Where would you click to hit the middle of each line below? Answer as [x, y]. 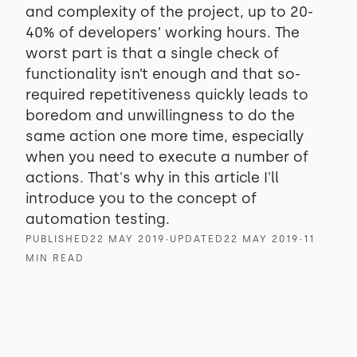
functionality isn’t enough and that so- [163, 74]
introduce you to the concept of [141, 198]
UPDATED [197, 239]
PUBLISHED [58, 239]
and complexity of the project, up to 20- [169, 12]
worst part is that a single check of [152, 53]
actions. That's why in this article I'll [152, 178]
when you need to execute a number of [167, 157]
